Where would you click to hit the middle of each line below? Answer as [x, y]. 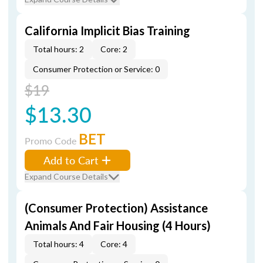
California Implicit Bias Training [107, 31]
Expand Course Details [66, 176]
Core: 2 [114, 49]
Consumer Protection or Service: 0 [96, 69]
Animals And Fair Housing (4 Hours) [118, 225]
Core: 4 [114, 244]
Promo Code [52, 141]
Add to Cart [71, 160]
